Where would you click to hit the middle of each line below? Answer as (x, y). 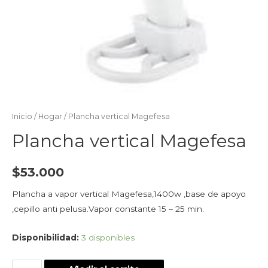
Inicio (22, 116)
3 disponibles (108, 238)
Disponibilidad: (45, 238)
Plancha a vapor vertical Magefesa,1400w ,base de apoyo (129, 194)
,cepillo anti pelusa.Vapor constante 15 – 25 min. (108, 208)
